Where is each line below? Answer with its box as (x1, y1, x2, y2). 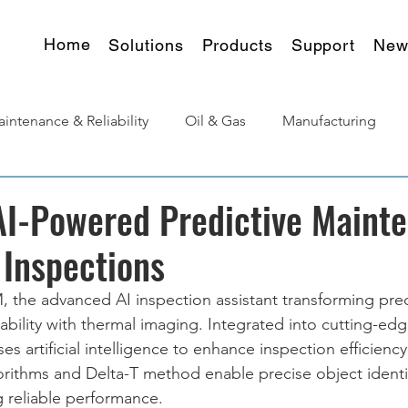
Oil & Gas (185, 112, 246, 129)
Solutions (108, 36, 184, 55)
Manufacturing (282, 112, 376, 129)
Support (291, 36, 356, 55)
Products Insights (62, 185, 173, 202)
